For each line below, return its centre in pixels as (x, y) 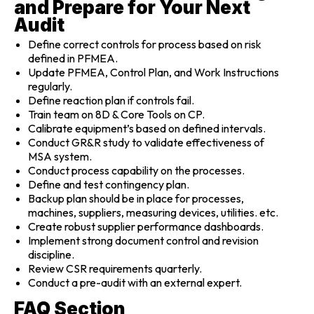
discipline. (51, 254)
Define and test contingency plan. (109, 184)
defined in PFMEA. (73, 58)
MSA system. (60, 156)
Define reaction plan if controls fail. (111, 100)
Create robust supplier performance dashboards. (146, 226)
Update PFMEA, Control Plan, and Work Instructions (153, 72)
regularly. (50, 86)
